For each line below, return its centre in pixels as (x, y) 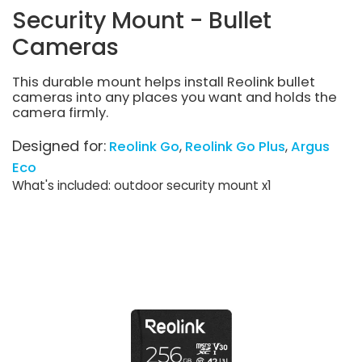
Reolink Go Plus (235, 147)
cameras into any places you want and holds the (175, 98)
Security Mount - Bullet (142, 20)
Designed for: (59, 146)
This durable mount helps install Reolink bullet (164, 82)
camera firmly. (60, 113)
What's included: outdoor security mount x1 (142, 186)
